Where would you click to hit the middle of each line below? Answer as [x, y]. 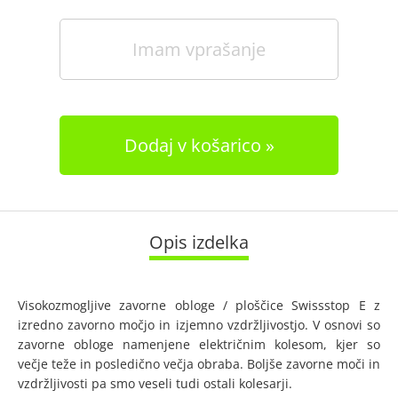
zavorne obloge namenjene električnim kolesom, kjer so [199, 344]
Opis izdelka [199, 242]
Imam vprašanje [199, 49]
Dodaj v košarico [192, 145]
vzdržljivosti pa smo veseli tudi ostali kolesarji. [155, 383]
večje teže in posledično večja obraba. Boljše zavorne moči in [199, 364]
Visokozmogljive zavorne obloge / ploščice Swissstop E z [199, 305]
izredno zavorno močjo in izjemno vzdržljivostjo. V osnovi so [199, 325]
